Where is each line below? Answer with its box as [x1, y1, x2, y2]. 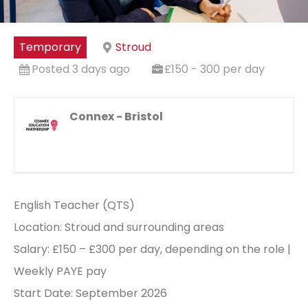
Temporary [19, 38, 81, 55]
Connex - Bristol [69, 108, 163, 124]
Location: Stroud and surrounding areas [14, 219, 224, 235]
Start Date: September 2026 [14, 285, 167, 301]
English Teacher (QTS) [14, 197, 135, 213]
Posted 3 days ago [32, 60, 130, 77]
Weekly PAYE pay [14, 263, 107, 279]
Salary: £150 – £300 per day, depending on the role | [14, 241, 291, 257]
